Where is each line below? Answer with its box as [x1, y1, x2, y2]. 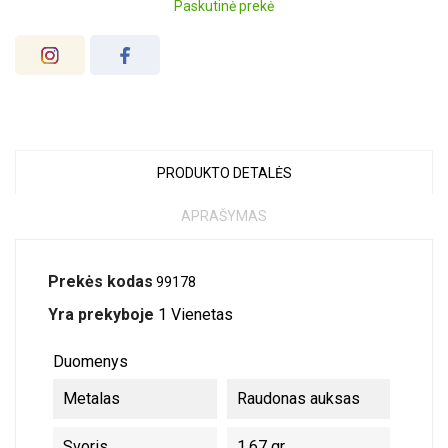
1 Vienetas [158, 305, 233, 324]
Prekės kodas [48, 272, 153, 291]
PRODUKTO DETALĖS [156, 165, 292, 181]
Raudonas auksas [236, 389, 360, 408]
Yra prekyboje [48, 305, 154, 324]
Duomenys [53, 352, 128, 371]
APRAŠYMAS [181, 208, 267, 224]
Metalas [63, 389, 120, 408]
